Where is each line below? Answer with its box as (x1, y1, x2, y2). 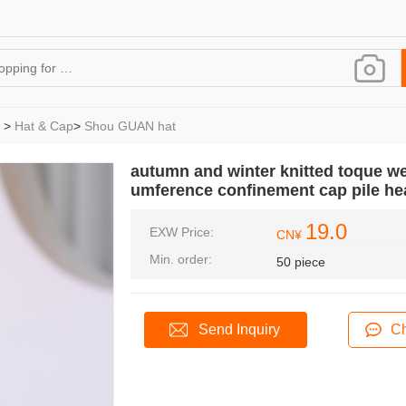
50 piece (276, 255, 325, 269)
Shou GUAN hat (84, 119, 176, 133)
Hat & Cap (14, 119, 73, 133)
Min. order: (150, 252, 212, 266)
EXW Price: (150, 225, 214, 239)
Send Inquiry (198, 322, 280, 337)
